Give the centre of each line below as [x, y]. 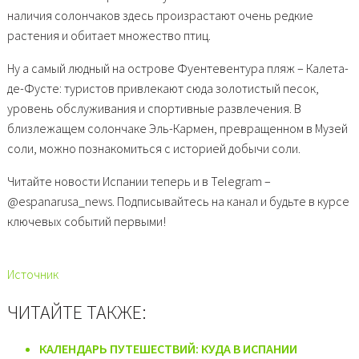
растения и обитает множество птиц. [109, 35]
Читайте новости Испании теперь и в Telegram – [139, 181]
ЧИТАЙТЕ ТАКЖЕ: [77, 312]
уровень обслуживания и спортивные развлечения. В [154, 108]
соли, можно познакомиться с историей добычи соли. [156, 148]
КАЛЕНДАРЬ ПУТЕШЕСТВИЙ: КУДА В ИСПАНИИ [168, 348]
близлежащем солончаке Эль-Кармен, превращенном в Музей [177, 128]
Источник [32, 274]
